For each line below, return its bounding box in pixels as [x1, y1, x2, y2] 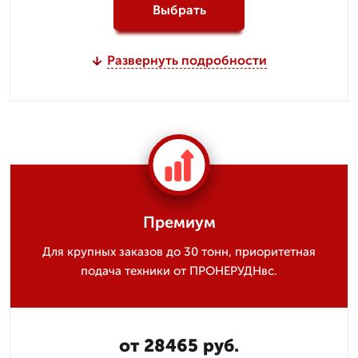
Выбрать [152, 2, 206, 18]
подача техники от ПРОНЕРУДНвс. [81, 264, 277, 278]
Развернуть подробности [106, 53, 267, 68]
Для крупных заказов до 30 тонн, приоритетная [42, 245, 316, 259]
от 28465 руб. [119, 335, 239, 356]
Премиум [142, 213, 216, 232]
